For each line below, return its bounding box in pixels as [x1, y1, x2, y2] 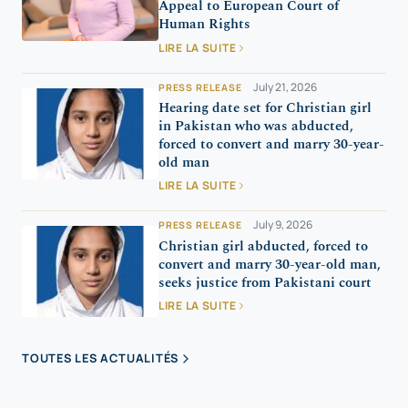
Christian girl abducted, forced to [158, 235, 368, 257]
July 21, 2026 [252, 78, 317, 95]
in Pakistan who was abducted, [158, 115, 353, 137]
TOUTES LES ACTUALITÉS [22, 350, 179, 367]
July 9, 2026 [252, 217, 312, 233]
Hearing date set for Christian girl [158, 97, 372, 118]
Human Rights [158, 14, 250, 36]
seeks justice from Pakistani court [158, 271, 372, 293]
